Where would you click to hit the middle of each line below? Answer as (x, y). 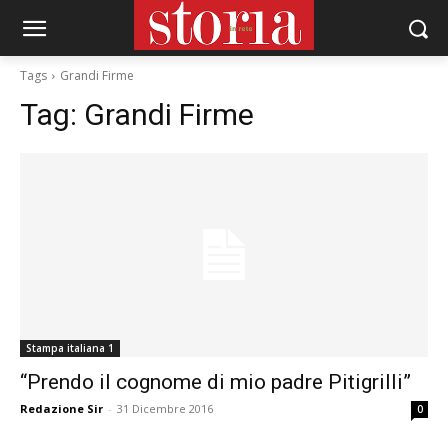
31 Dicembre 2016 (165, 408)
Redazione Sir (61, 408)
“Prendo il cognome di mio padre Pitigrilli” (215, 382)
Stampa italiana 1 (70, 348)
